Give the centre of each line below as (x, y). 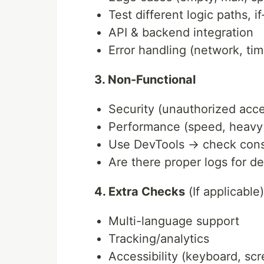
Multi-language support (174, 221)
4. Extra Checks (140, 192)
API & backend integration (181, 33)
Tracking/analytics (159, 239)
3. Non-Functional (145, 80)
